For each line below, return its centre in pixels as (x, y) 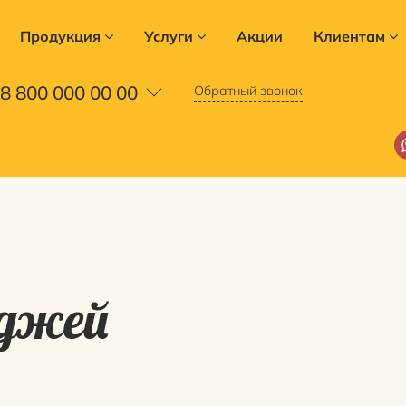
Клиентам (349, 36)
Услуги (168, 36)
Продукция (60, 36)
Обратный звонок (248, 90)
